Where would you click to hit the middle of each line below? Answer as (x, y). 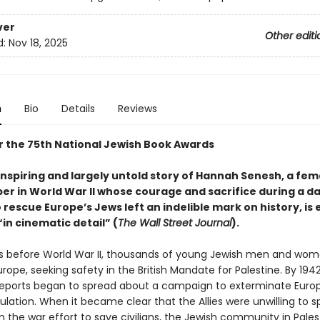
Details (78, 109)
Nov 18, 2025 (38, 43)
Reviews (137, 109)
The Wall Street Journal (174, 223)
